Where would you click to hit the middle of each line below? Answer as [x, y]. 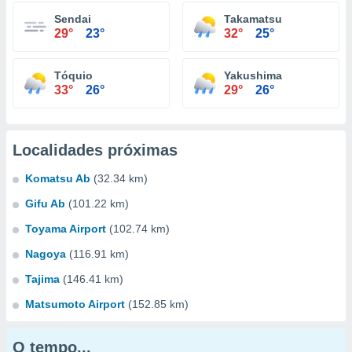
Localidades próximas [95, 150]
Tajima [42, 279]
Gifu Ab [45, 203]
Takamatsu [253, 19]
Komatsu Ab [58, 178]
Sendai [73, 19]
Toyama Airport [66, 229]
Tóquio [73, 75]
